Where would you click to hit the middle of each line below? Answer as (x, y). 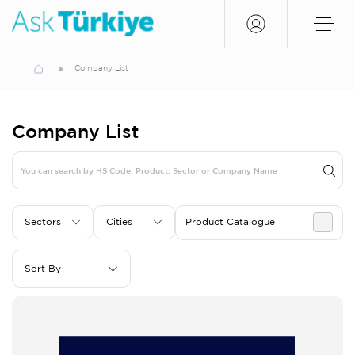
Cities (119, 222)
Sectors (43, 222)
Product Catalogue (230, 222)
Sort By (43, 269)
